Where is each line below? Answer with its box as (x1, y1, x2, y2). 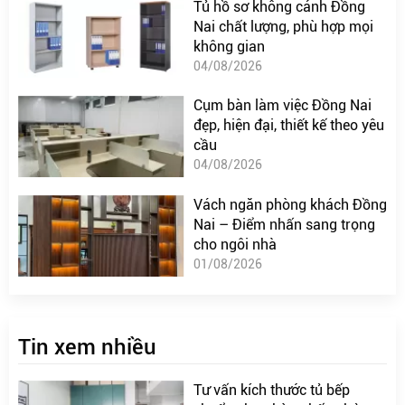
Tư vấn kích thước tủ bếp (193, 381, 350, 399)
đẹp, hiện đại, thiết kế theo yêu (193, 117, 384, 135)
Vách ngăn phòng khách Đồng (193, 196, 387, 214)
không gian (193, 37, 265, 55)
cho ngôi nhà (193, 236, 277, 254)
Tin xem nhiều (18, 334, 156, 360)
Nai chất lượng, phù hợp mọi (193, 17, 373, 35)
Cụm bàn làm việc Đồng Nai (193, 97, 372, 115)
